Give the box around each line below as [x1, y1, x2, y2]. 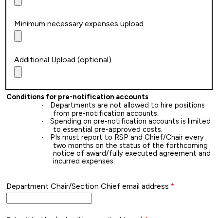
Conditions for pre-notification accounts [6, 92, 148, 102]
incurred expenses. [53, 157, 115, 166]
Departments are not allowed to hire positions [50, 101, 205, 110]
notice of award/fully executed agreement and [53, 149, 211, 158]
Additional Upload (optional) [14, 55, 111, 65]
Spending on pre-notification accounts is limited [50, 117, 211, 126]
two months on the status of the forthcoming [53, 141, 208, 150]
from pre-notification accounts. [53, 109, 159, 118]
